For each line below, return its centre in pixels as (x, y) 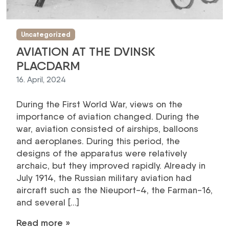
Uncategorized (45, 35)
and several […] (48, 202)
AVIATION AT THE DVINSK (86, 51)
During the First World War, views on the (99, 104)
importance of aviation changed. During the (108, 116)
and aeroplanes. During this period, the (98, 141)
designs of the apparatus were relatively (102, 153)
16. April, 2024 (41, 79)
